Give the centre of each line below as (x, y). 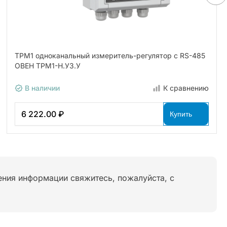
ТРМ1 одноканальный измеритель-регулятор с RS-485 (110, 56)
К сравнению (186, 88)
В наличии (42, 88)
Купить (181, 114)
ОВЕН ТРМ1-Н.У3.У (48, 66)
